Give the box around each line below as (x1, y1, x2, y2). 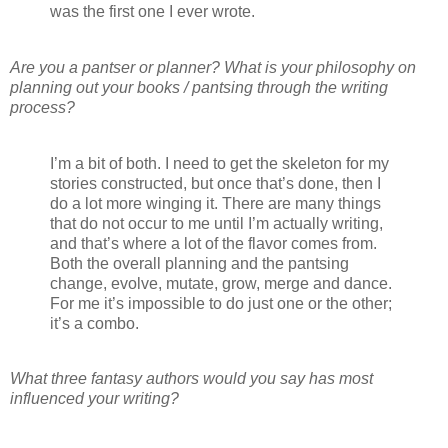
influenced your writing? (10, 390, 179, 408)
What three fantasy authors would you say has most (10, 370, 373, 388)
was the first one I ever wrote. (50, 2, 255, 20)
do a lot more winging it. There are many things (50, 194, 381, 212)
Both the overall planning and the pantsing (50, 254, 349, 272)
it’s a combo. (50, 314, 139, 332)
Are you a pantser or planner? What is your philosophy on (10, 58, 416, 76)
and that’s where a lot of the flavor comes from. (50, 234, 377, 252)
